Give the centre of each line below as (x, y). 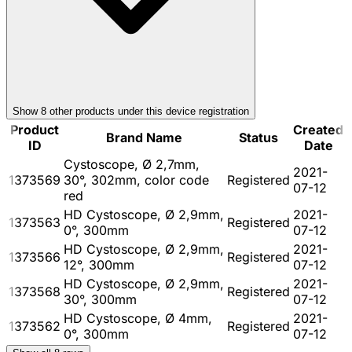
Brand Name (144, 137)
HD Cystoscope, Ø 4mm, (138, 318)
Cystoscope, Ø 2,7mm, (132, 164)
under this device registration (182, 111)
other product (78, 111)
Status (258, 137)
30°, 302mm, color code (136, 180)
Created (318, 129)
